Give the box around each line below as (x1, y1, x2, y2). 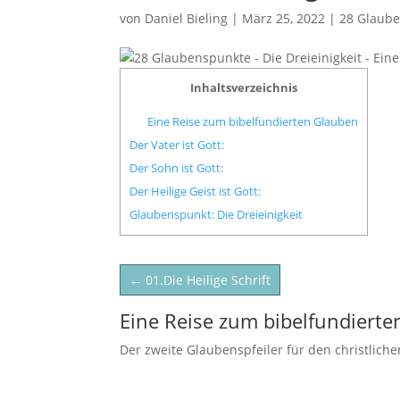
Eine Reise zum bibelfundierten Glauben (147, 113, 359, 130)
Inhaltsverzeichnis (190, 79, 298, 96)
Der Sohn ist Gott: (129, 160, 224, 177)
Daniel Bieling (145, 10, 229, 27)
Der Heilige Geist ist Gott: (129, 183, 262, 200)
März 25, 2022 (242, 10, 326, 27)
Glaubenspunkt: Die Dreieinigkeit (129, 206, 304, 223)
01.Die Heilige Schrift (146, 271, 271, 289)
